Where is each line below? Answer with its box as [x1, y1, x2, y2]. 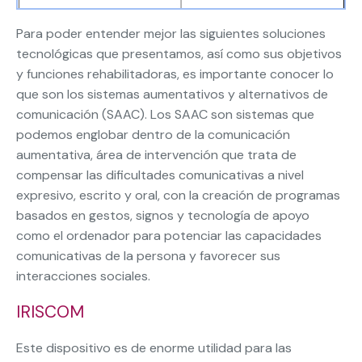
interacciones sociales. [16, 267, 150, 285]
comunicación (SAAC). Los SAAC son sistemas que [16, 106, 314, 124]
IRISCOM [16, 301, 84, 324]
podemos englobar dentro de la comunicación [16, 126, 290, 144]
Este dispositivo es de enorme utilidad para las [16, 339, 292, 357]
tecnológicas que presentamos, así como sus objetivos [16, 45, 342, 63]
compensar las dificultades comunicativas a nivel [16, 166, 304, 184]
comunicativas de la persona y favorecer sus [16, 247, 280, 265]
